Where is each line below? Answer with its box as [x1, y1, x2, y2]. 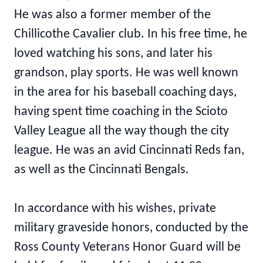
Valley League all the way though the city [14, 124, 229, 138]
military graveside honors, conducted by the [14, 221, 248, 235]
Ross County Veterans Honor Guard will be [14, 241, 241, 254]
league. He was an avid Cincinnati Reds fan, [14, 144, 244, 157]
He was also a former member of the [14, 8, 211, 22]
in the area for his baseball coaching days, [14, 86, 237, 99]
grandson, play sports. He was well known [14, 66, 238, 80]
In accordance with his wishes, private [14, 202, 216, 215]
